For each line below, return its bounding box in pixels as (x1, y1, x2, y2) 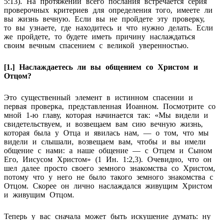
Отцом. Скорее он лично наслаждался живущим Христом (4, 181, 212, 190)
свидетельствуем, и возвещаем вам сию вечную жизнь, (4, 119, 203, 128)
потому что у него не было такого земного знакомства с (4, 172, 213, 181)
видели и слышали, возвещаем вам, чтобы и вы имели (4, 137, 206, 146)
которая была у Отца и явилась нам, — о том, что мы (4, 128, 209, 137)
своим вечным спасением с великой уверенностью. (4, 41, 189, 50)
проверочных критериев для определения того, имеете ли (4, 5, 213, 14)
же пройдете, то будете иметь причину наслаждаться (4, 32, 195, 41)
